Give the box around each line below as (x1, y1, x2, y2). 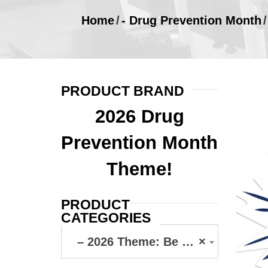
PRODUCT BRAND (61, 83, 184, 99)
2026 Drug (95, 106, 184, 127)
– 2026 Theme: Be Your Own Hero (66, 235, 182, 248)
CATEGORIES (61, 210, 151, 226)
